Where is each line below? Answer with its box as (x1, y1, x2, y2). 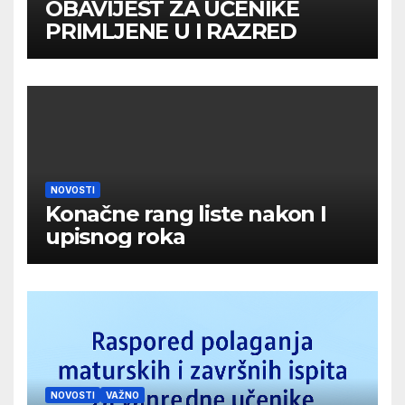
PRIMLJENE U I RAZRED (45, 17, 297, 44)
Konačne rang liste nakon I (45, 200, 326, 227)
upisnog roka (45, 222, 185, 250)
